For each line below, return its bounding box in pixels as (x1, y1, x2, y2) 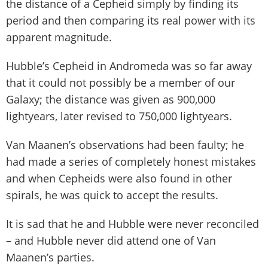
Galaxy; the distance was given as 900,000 (6, 92, 215, 107)
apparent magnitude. (6, 30, 112, 45)
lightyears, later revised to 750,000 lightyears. (6, 109, 232, 124)
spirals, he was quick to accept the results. (6, 188, 218, 203)
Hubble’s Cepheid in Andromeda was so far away (6, 59, 252, 74)
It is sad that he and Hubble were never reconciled (6, 217, 259, 232)
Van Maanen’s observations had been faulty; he (6, 138, 244, 153)
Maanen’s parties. (6, 250, 95, 265)
